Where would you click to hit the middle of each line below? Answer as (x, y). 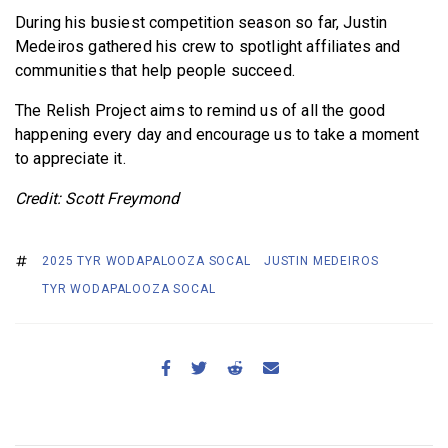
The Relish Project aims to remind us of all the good (200, 110)
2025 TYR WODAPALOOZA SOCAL (146, 261)
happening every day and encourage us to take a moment (217, 134)
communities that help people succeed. (157, 70)
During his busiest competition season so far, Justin (201, 22)
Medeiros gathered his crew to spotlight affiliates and (208, 46)
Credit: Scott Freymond (97, 198)
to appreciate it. (72, 158)
